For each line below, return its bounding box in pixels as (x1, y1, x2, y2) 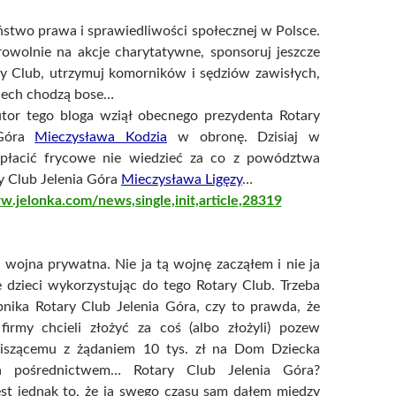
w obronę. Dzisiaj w (167, 129, 320, 144)
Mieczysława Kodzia (34, 129, 167, 144)
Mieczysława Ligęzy (121, 171, 242, 187)
